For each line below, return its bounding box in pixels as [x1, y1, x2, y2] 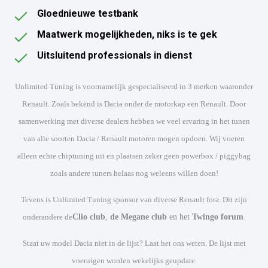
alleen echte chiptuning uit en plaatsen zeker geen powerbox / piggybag [17, 151, 251, 161]
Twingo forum [191, 212, 243, 222]
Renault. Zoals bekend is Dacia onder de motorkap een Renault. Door [22, 99, 246, 109]
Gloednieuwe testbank [37, 8, 139, 20]
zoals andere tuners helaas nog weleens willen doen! [50, 169, 218, 178]
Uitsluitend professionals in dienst [37, 50, 193, 62]
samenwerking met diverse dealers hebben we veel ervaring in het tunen [18, 117, 250, 126]
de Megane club [109, 212, 167, 222]
